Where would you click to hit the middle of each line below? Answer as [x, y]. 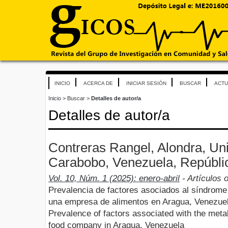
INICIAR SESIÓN [146, 83]
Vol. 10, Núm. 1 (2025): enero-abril [114, 178]
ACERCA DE [98, 83]
